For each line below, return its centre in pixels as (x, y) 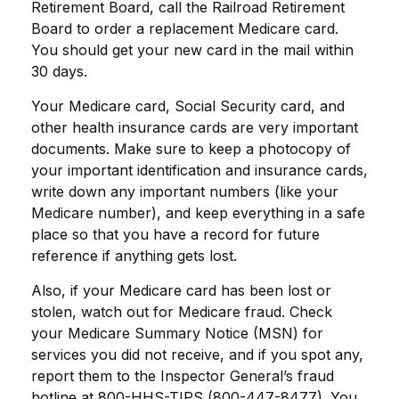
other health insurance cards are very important (195, 127)
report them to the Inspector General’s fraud (183, 376)
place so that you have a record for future (175, 234)
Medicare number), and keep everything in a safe (198, 213)
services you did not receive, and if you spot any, (197, 354)
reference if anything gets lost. (134, 256)
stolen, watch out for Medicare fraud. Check (182, 312)
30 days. (59, 71)
